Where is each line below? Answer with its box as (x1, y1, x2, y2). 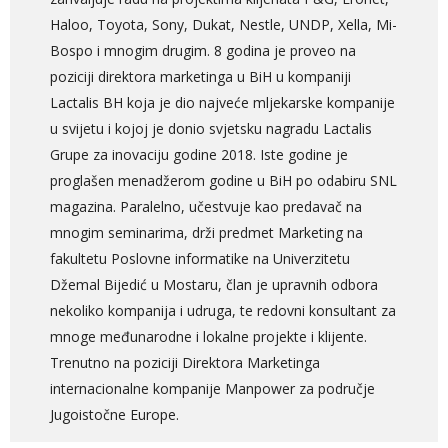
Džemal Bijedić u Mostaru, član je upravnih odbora (50, 275, 378, 295)
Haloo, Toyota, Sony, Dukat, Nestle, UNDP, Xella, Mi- (50, 15, 397, 35)
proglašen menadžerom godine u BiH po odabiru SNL (50, 171, 397, 191)
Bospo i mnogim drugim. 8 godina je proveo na (50, 41, 356, 61)
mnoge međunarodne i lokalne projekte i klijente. (50, 327, 367, 347)
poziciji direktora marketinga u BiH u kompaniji (50, 67, 351, 87)
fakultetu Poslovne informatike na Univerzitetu (50, 249, 350, 269)
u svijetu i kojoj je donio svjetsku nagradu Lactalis (50, 119, 372, 139)
